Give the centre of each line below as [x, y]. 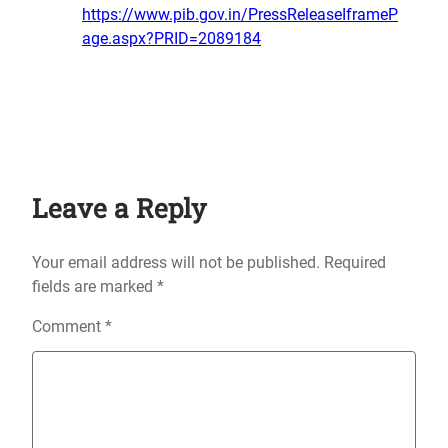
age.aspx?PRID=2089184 [171, 39]
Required [355, 263]
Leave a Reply [119, 208]
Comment [68, 327]
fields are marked [94, 287]
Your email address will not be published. [176, 263]
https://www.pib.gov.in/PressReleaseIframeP [240, 15]
